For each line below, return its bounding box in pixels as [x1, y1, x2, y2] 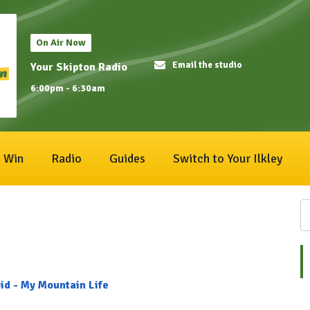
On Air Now [36, 37, 86, 48]
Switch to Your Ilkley [173, 151, 282, 166]
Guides [109, 151, 145, 166]
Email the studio [172, 60, 243, 71]
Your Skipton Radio [30, 60, 127, 74]
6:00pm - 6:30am [30, 82, 105, 94]
